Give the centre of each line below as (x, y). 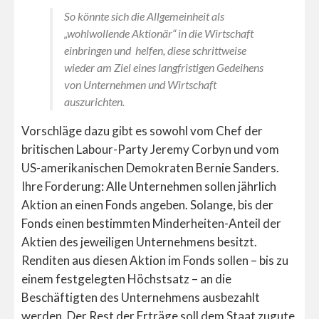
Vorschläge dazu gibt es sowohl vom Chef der (142, 131)
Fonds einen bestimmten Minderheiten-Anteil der (151, 224)
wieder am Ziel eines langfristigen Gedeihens (164, 68)
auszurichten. (94, 102)
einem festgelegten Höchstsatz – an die (126, 279)
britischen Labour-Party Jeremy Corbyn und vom (150, 150)
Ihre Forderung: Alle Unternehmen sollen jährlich (149, 187)
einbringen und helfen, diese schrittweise (155, 51)
